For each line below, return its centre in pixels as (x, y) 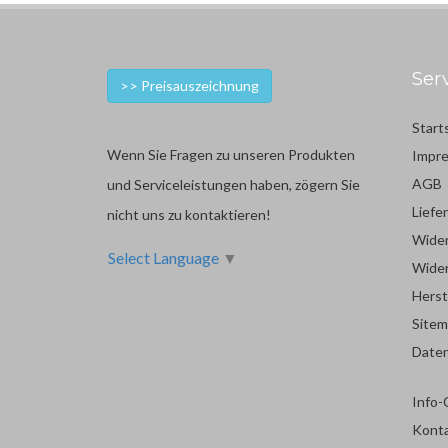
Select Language (163, 258)
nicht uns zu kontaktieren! (189, 215)
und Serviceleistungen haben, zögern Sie (233, 185)
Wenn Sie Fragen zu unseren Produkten (231, 155)
